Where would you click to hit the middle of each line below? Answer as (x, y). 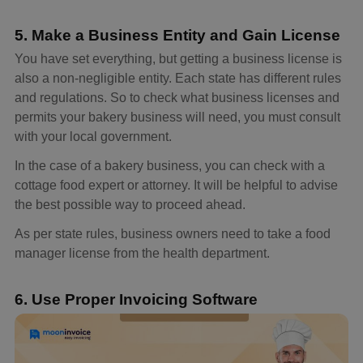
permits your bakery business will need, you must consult (177, 117)
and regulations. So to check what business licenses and (177, 97)
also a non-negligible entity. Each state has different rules (178, 78)
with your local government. (93, 136)
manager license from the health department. (142, 253)
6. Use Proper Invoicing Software (136, 299)
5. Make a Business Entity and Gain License (177, 35)
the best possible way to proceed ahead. (130, 204)
